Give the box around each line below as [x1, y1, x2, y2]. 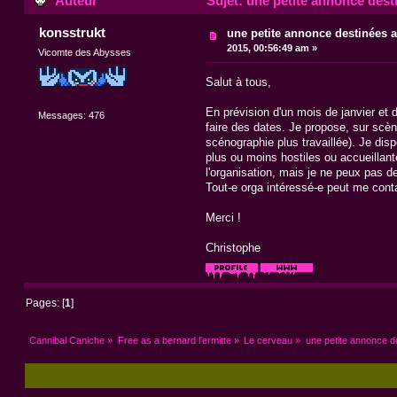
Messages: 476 [38, 110, 105, 121]
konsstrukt [38, 25, 105, 41]
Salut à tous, [205, 74, 271, 89]
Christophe [205, 240, 261, 254]
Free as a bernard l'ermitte [117, 334, 231, 346]
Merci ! [205, 210, 241, 224]
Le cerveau [244, 334, 293, 346]
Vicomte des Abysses [38, 47, 132, 58]
